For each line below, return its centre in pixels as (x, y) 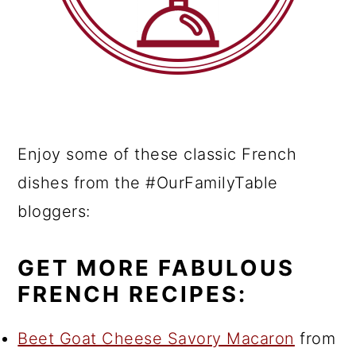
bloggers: (54, 211)
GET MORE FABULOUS (157, 268)
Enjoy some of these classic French (157, 154)
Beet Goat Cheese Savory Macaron (156, 339)
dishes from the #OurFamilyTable (148, 183)
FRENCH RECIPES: (133, 294)
